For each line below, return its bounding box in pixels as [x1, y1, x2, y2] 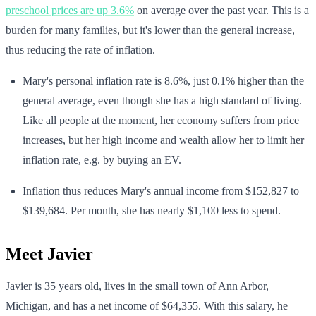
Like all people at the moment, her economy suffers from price [23, 114, 299, 126]
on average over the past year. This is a [134, 4, 309, 16]
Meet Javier [6, 244, 93, 263]
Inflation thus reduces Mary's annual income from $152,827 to [23, 184, 299, 197]
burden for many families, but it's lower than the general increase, [6, 23, 295, 36]
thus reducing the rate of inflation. [6, 43, 155, 56]
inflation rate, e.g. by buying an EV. [23, 153, 181, 166]
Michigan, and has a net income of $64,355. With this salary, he [6, 299, 288, 312]
